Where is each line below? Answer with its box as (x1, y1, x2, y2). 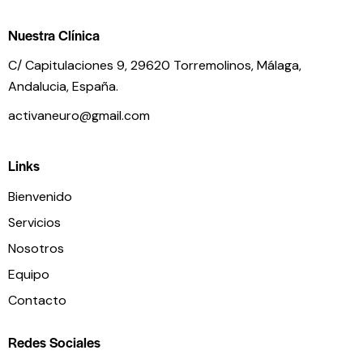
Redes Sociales (8, 332, 100, 352)
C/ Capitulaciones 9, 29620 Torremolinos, (8, 57, 257, 75)
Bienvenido (8, 187, 72, 205)
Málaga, (257, 57, 301, 75)
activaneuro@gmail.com (8, 107, 150, 124)
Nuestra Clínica (8, 24, 100, 45)
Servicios (8, 213, 61, 231)
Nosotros (8, 239, 64, 257)
